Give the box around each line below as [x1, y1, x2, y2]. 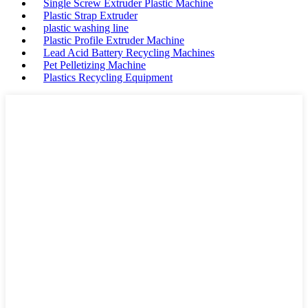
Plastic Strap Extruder [43, 10, 137, 21]
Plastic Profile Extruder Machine [43, 34, 184, 46]
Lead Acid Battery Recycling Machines [43, 47, 214, 58]
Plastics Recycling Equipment [43, 71, 173, 83]
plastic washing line [43, 22, 129, 34]
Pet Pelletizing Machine [43, 59, 146, 71]
